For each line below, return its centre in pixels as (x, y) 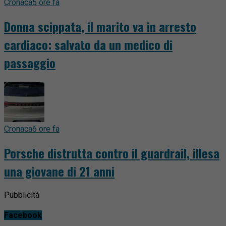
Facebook (23, 215)
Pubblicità (22, 195)
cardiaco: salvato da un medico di (88, 44)
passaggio (30, 62)
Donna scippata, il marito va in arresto (100, 26)
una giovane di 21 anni (59, 171)
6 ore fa (46, 129)
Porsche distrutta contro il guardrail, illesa (112, 153)
